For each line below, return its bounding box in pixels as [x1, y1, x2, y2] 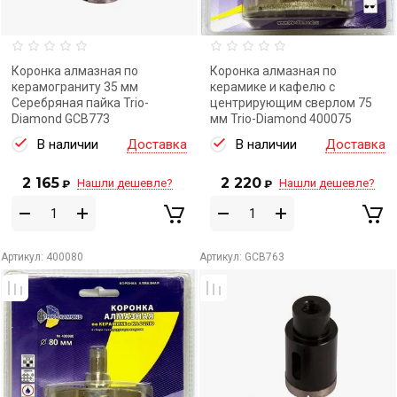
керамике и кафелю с [210, 80, 335, 94]
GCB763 [242, 251, 284, 263]
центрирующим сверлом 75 [210, 96, 372, 110]
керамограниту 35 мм [12, 80, 138, 94]
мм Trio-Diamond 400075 [210, 112, 352, 126]
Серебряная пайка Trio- [12, 96, 149, 110]
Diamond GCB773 [12, 112, 110, 126]
